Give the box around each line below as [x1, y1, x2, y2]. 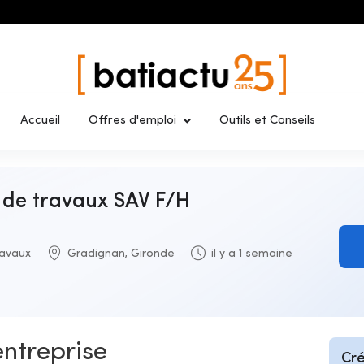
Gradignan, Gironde [67, 248, 175, 260]
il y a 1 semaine [210, 248, 292, 260]
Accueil [20, 115, 60, 127]
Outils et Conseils [219, 115, 315, 127]
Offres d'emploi [89, 115, 176, 127]
